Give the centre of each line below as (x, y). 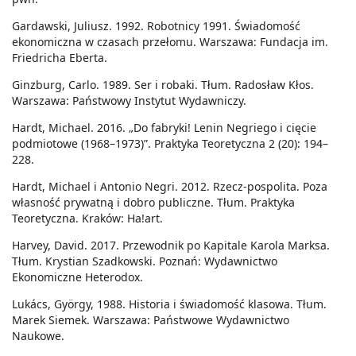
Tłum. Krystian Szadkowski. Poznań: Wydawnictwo (145, 261)
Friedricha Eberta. (60, 58)
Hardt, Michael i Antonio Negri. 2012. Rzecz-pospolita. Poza (170, 187)
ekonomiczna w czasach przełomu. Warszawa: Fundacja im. (170, 42)
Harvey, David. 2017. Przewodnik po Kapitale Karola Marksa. (171, 246)
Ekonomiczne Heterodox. (77, 277)
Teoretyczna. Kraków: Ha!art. (87, 219)
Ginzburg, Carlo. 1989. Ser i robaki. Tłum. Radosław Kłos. (163, 85)
